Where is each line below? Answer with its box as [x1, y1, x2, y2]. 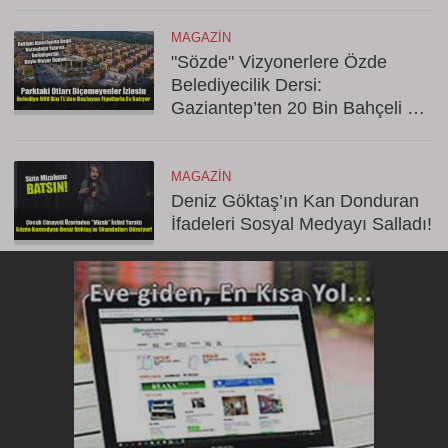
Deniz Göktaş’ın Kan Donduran [171, 191, 419, 211]
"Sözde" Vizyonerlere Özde [171, 52, 387, 72]
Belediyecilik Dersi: [171, 75, 322, 95]
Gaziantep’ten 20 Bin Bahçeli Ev [171, 98, 428, 118]
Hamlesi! [171, 121, 241, 141]
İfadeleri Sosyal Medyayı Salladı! [171, 214, 432, 234]
